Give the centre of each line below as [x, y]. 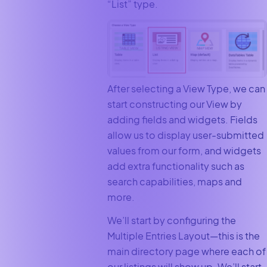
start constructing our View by [174, 104]
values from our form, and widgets [184, 151]
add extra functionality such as [176, 166]
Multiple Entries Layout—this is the [183, 235]
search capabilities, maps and [174, 182]
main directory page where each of [186, 251]
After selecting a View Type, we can [186, 89]
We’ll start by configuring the [171, 220]
